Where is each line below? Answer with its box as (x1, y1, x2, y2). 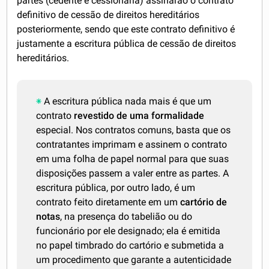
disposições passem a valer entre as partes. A (36, 168, 229, 180)
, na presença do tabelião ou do (60, 211, 193, 223)
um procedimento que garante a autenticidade (36, 254, 232, 266)
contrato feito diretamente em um (36, 196, 181, 208)
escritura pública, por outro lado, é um (36, 182, 196, 194)
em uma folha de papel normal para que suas (36, 153, 229, 165)
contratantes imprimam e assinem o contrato (36, 139, 228, 151)
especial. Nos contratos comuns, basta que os (36, 124, 231, 136)
